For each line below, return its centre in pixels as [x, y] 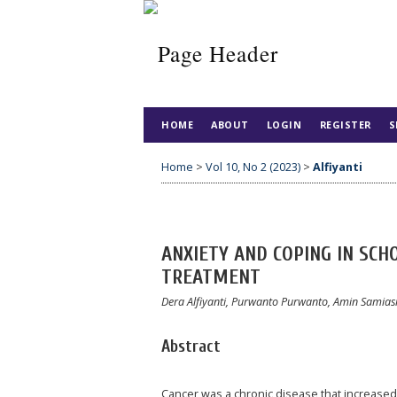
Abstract [191, 346]
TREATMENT [211, 278]
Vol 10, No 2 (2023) [253, 167]
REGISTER [345, 125]
